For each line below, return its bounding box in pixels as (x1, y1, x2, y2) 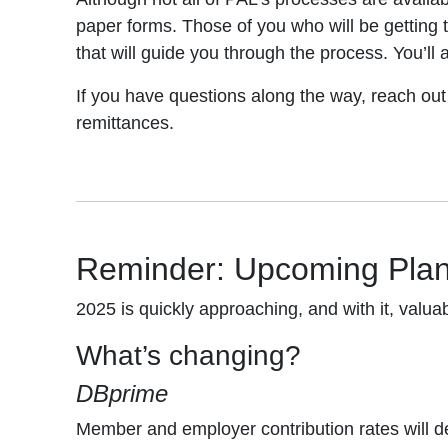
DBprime (76, 380, 168, 407)
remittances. (76, 113, 174, 133)
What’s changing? (76, 340, 301, 371)
